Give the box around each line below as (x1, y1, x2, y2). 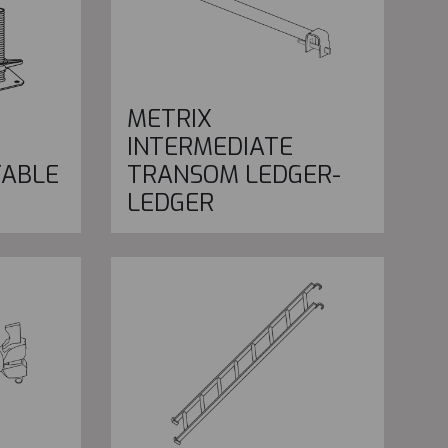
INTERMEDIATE (126, 131, 293, 164)
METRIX (126, 103, 212, 136)
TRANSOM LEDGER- (126, 159, 341, 192)
